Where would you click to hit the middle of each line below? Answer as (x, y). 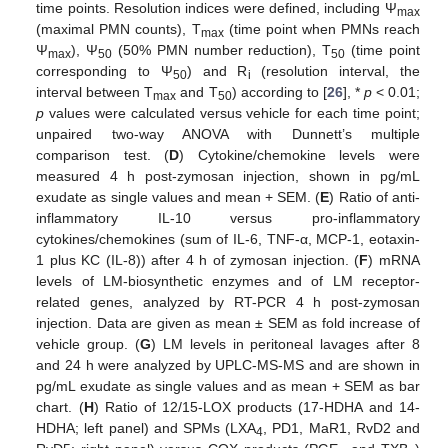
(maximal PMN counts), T (118, 28)
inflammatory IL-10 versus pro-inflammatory (228, 217)
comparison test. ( (103, 154)
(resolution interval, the (335, 70)
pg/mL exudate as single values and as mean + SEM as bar (228, 385)
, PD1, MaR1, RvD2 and (341, 427)
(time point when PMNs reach (321, 28)
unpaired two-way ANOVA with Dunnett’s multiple (228, 133)
